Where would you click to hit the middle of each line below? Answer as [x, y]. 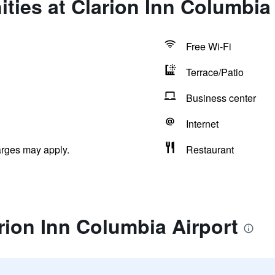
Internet [202, 124]
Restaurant [210, 149]
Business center [221, 98]
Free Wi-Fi [208, 46]
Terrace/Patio [215, 72]
